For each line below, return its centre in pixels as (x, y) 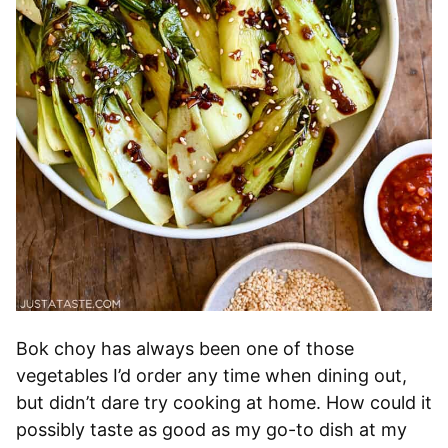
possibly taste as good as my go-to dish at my (211, 430)
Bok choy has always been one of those (185, 349)
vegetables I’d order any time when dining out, (211, 376)
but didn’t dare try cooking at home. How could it (224, 403)
